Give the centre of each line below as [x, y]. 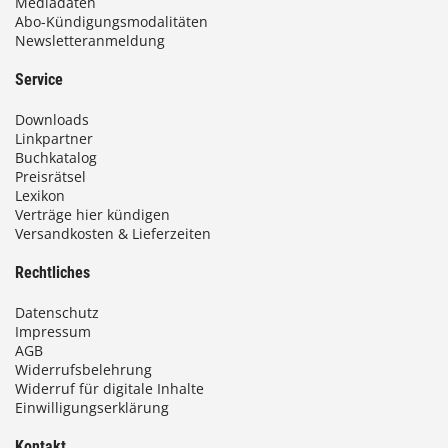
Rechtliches [52, 273]
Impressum [53, 332]
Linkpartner [54, 139]
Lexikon [40, 196]
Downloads [52, 120]
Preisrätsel [50, 177]
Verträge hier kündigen [92, 215]
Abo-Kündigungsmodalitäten [111, 22]
